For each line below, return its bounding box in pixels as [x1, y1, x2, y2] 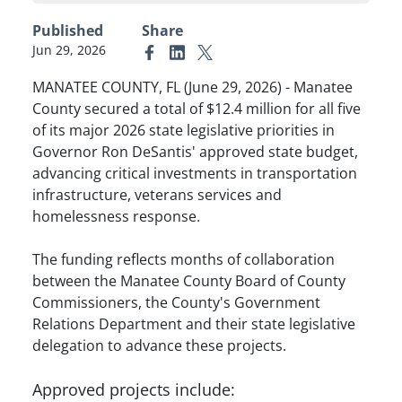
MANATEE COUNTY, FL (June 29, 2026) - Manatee [32, 76, 353, 97]
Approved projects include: [32, 378, 235, 400]
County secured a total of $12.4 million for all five [32, 98, 361, 118]
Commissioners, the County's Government [32, 292, 320, 312]
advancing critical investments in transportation [32, 162, 357, 183]
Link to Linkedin [169, 40, 263, 58]
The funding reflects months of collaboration [32, 249, 335, 269]
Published [32, 20, 103, 40]
